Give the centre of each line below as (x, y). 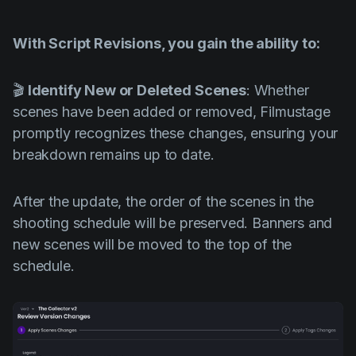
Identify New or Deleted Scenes (135, 91)
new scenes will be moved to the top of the (153, 245)
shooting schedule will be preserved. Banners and (173, 223)
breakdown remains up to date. (114, 155)
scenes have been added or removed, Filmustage (172, 112)
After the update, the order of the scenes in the (164, 202)
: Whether (277, 91)
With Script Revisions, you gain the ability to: (166, 44)
